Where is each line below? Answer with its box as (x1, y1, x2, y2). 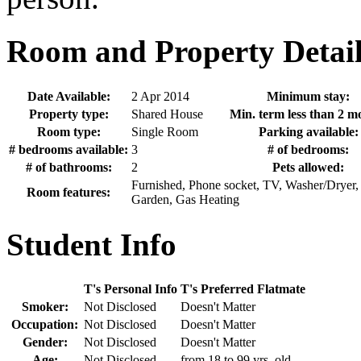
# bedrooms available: (9, 142, 128, 156)
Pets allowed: (272, 160, 344, 174)
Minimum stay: (267, 89, 350, 103)
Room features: (27, 185, 110, 199)
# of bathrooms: (25, 160, 112, 174)
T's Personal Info (84, 282, 177, 297)
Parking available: (258, 124, 359, 139)
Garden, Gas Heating (131, 192, 239, 206)
